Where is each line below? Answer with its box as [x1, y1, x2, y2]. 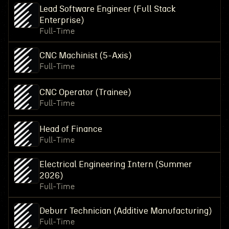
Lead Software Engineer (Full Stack [39, 5, 176, 13]
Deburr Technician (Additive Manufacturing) [39, 207, 212, 215]
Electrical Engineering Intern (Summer [39, 160, 192, 169]
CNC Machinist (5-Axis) [39, 51, 131, 60]
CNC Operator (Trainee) [39, 88, 131, 97]
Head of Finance [39, 125, 102, 133]
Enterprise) [39, 16, 84, 25]
